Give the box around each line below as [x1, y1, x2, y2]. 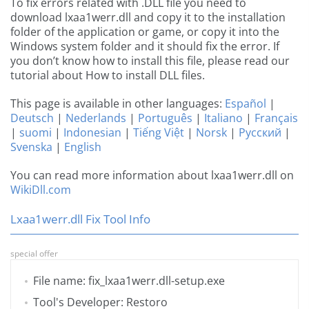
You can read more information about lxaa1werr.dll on [10, 168, 294, 183]
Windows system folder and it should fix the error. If [10, 39, 279, 54]
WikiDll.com [10, 182, 71, 198]
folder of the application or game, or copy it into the [10, 24, 279, 40]
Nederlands [66, 110, 126, 126]
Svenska [10, 139, 52, 155]
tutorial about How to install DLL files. [10, 68, 205, 83]
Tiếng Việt [133, 125, 184, 141]
